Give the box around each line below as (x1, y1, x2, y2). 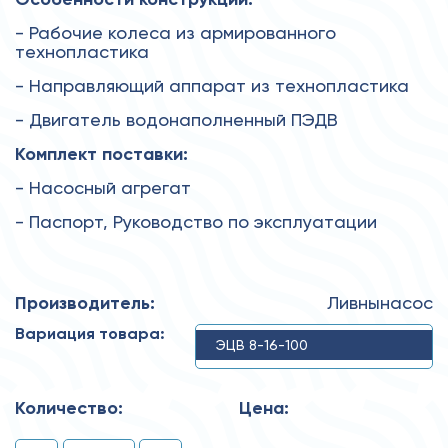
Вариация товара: (15, 323, 165, 343)
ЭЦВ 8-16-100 (216, 336, 308, 353)
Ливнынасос (327, 291, 433, 313)
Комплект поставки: (15, 142, 188, 165)
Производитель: (15, 291, 155, 314)
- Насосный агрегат (15, 176, 191, 198)
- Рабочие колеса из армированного (15, 21, 336, 43)
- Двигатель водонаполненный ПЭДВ (15, 108, 338, 130)
